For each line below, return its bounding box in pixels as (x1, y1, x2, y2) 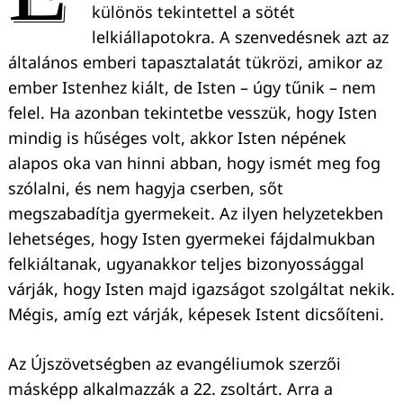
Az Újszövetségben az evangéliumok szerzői (8, 353, 341, 375)
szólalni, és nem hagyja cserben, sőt (8, 177, 283, 200)
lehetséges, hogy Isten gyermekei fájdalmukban (8, 228, 375, 250)
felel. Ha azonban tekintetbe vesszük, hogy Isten (8, 102, 377, 124)
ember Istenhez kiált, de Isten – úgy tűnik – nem (8, 76, 376, 99)
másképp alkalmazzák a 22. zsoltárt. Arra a (8, 378, 333, 400)
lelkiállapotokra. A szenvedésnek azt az (92, 26, 389, 49)
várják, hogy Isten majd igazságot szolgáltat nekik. (8, 278, 395, 300)
